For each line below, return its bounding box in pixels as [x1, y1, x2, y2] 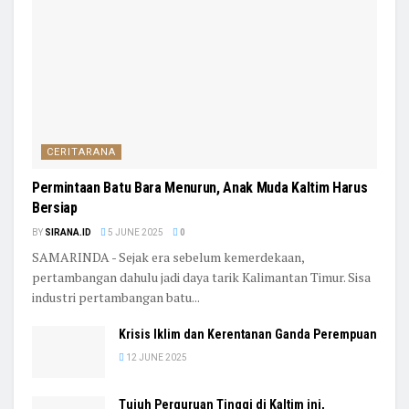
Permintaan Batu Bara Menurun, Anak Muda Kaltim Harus [32, 178, 368, 196]
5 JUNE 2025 [106, 226, 163, 237]
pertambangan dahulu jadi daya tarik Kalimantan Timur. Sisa [32, 267, 371, 286]
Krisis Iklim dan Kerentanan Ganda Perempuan [119, 326, 377, 341]
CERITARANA [47, 145, 116, 158]
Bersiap [32, 198, 78, 216]
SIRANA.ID [45, 226, 91, 237]
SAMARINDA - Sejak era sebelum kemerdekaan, [32, 247, 304, 266]
